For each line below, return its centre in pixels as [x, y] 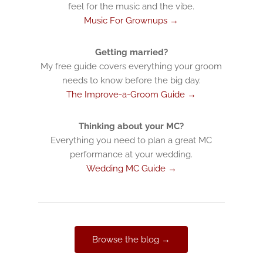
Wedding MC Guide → [131, 168]
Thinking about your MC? [131, 126]
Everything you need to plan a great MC [131, 140]
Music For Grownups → [131, 21]
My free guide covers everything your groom [131, 66]
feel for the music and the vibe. [131, 6]
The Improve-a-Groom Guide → [131, 95]
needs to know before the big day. [131, 80]
